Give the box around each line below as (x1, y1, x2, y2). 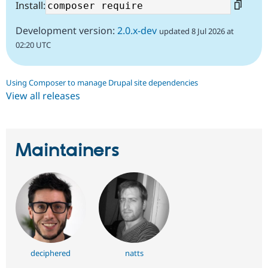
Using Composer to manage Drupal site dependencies (6, 77, 198, 89)
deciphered (31, 247, 71, 258)
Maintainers (16, 138, 120, 163)
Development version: (16, 24, 117, 38)
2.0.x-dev (117, 24, 157, 38)
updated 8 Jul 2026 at (159, 26, 234, 37)
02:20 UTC (16, 39, 51, 51)
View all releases (6, 89, 80, 103)
